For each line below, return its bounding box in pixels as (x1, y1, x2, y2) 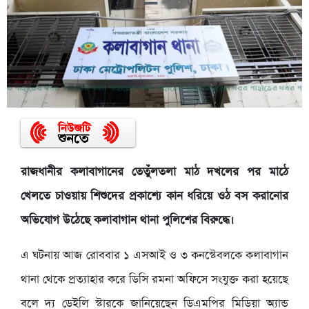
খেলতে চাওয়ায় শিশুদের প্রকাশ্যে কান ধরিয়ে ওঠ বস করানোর (21, 188, 288, 205)
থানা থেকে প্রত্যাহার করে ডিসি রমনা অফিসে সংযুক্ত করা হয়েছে (21, 272, 288, 288)
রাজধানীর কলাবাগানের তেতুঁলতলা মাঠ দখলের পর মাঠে (21, 164, 288, 181)
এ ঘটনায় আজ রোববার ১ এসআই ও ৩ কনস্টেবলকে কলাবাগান (21, 248, 288, 264)
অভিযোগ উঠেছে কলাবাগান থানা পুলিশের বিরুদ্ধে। (21, 212, 234, 229)
